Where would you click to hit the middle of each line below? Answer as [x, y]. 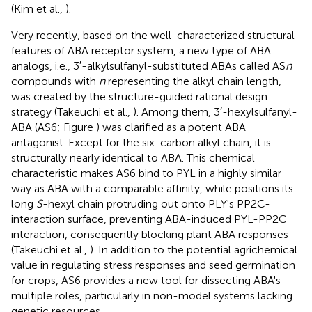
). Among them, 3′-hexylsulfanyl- [215, 111]
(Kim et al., [38, 8]
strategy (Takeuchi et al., [72, 111]
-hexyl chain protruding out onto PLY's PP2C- [156, 203]
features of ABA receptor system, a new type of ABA [141, 50]
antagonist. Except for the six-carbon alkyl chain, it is [141, 142]
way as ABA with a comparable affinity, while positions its [152, 188]
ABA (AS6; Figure [54, 127]
